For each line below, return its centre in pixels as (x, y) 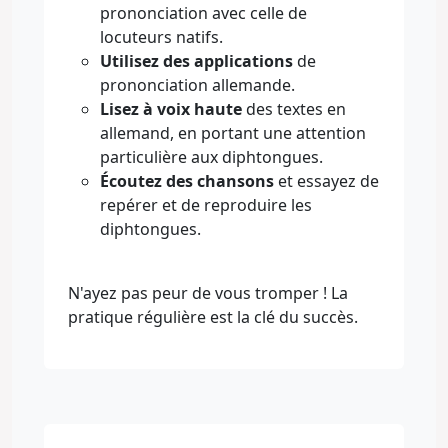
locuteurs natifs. (161, 36)
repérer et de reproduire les (206, 204)
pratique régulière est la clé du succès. (213, 316)
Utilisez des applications (196, 60)
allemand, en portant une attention (233, 132)
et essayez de (326, 180)
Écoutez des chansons (187, 180)
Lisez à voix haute (171, 108)
